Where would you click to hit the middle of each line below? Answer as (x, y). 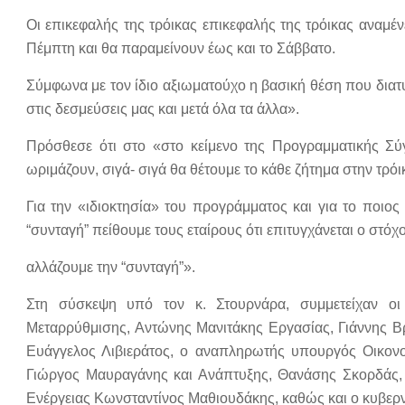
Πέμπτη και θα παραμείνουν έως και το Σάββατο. (181, 48)
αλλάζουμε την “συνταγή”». (111, 267)
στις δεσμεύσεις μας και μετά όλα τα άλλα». (163, 109)
